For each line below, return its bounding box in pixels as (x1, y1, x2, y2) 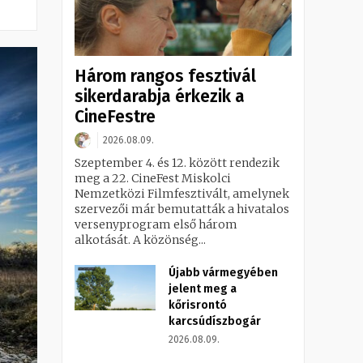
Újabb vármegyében (169, 266, 278, 280)
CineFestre (75, 106, 156, 128)
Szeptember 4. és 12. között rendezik (75, 156, 280, 171)
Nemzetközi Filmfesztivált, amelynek (75, 186, 289, 202)
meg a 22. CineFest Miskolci (75, 171, 231, 186)
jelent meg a (169, 282, 237, 297)
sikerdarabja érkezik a (75, 86, 245, 108)
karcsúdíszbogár (169, 314, 261, 329)
